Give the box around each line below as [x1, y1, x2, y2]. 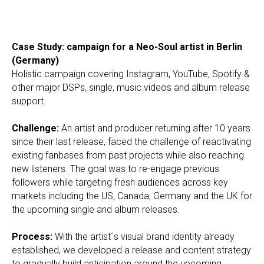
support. [12, 95, 46, 107]
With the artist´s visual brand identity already [55, 231, 235, 242]
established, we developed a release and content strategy [12, 245, 251, 256]
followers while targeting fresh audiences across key [12, 177, 228, 188]
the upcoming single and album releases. [12, 204, 180, 215]
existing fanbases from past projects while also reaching [12, 150, 244, 161]
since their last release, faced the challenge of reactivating [12, 136, 251, 147]
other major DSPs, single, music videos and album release [12, 82, 250, 93]
